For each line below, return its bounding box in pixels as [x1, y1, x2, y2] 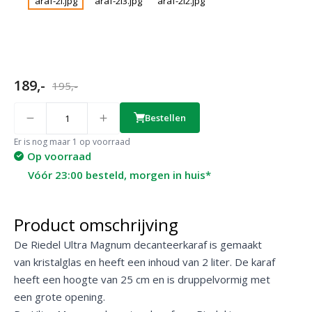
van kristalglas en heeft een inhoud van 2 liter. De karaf [14, 254, 275, 269]
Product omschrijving [14, 212, 178, 236]
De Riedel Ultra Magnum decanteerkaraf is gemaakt [14, 237, 262, 251]
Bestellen [145, 111, 186, 124]
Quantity [13, 101, 40, 110]
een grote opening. [14, 289, 108, 304]
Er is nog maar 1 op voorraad [14, 135, 130, 148]
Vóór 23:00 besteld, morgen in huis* [28, 167, 211, 182]
